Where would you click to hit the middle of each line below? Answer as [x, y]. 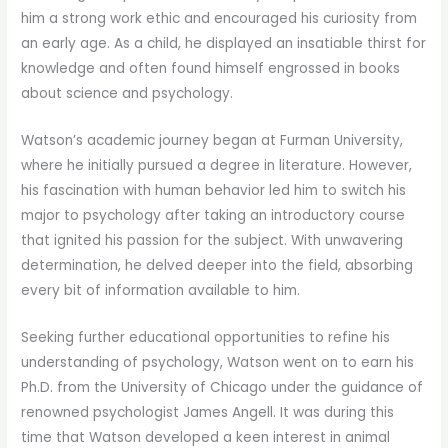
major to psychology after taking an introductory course [213, 215]
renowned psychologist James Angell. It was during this [208, 412]
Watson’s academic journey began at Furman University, [212, 140]
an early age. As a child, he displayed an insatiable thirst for [224, 43]
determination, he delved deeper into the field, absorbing [217, 265]
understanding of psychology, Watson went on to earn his [218, 362]
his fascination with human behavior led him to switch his [214, 190]
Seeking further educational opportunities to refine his [206, 337]
